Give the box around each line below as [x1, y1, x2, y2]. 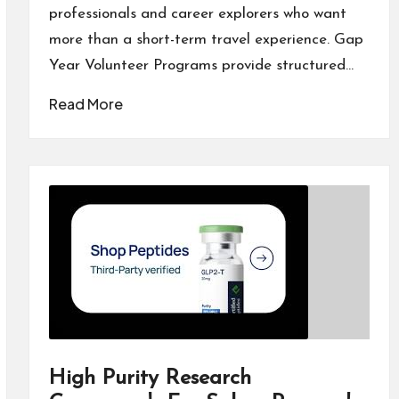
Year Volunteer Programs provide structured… [48, 57, 354, 73]
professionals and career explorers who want [48, 5, 346, 21]
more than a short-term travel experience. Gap [48, 31, 363, 47]
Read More [48, 94, 123, 113]
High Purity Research [48, 367, 251, 389]
